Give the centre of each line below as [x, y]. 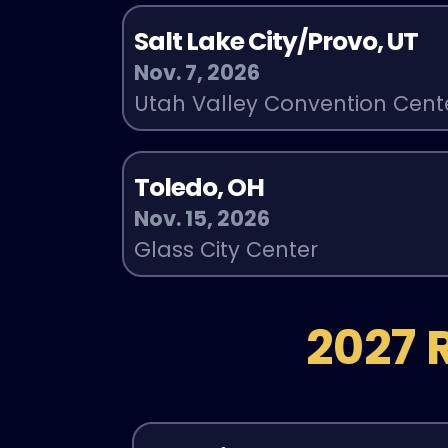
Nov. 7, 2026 [197, 72]
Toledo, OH [199, 187]
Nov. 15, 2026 [202, 218]
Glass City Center [226, 249]
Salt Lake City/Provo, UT [276, 41]
